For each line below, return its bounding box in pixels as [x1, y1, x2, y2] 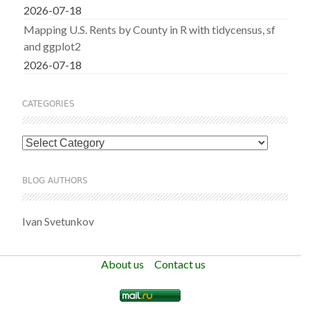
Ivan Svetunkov [22, 215, 95, 228]
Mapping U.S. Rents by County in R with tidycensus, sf [24, 23, 276, 36]
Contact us [154, 257, 206, 271]
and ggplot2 [24, 39, 82, 53]
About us [100, 257, 144, 271]
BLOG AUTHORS [22, 176, 89, 185]
